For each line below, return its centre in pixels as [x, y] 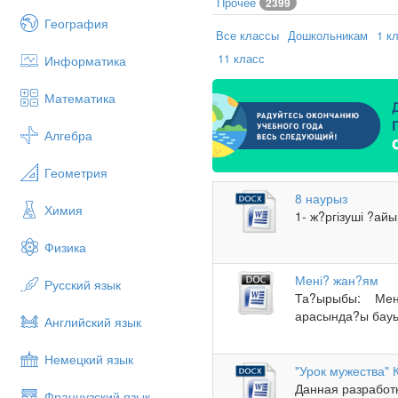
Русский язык [83, 284]
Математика [80, 98]
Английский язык [93, 322]
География [76, 23]
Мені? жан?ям [337, 279]
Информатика [85, 60]
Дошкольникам [328, 35]
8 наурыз [322, 198]
